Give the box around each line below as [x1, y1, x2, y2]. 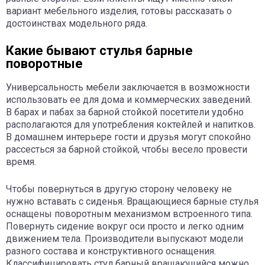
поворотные [6, 56, 83, 71]
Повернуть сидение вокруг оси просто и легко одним [6, 220, 244, 232]
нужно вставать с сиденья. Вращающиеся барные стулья [6, 195, 258, 207]
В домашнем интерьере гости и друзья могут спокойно [6, 131, 251, 143]
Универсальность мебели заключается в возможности [6, 81, 250, 93]
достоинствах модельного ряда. [6, 17, 147, 29]
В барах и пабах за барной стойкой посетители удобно [6, 106, 244, 118]
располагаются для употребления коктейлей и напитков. [6, 118, 256, 130]
